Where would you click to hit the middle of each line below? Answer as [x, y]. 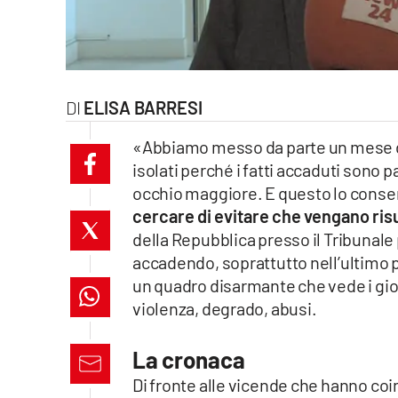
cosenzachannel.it [58, 148]
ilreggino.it [41, 106]
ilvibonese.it [45, 191]
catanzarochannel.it [61, 234]
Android [35, 363]
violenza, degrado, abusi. [225, 309]
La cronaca [189, 360]
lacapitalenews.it [57, 276]
